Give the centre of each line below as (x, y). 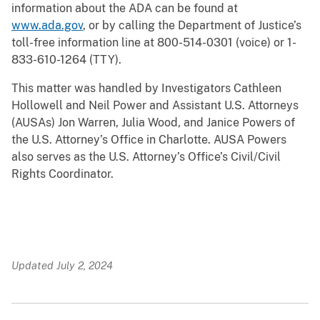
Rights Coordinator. (62, 174)
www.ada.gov (47, 26)
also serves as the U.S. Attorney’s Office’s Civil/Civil (146, 157)
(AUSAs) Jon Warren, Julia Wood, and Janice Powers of (153, 123)
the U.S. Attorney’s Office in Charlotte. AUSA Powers (149, 140)
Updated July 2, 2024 (62, 266)
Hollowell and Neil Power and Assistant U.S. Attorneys (155, 106)
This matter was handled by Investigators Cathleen (146, 89)
